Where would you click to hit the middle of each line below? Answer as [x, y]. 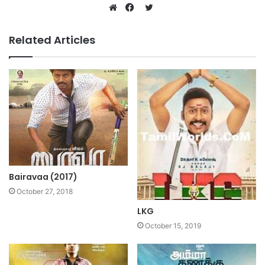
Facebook [152, 21]
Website [132, 21]
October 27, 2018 [45, 192]
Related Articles [52, 40]
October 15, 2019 [173, 225]
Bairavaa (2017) [43, 177]
